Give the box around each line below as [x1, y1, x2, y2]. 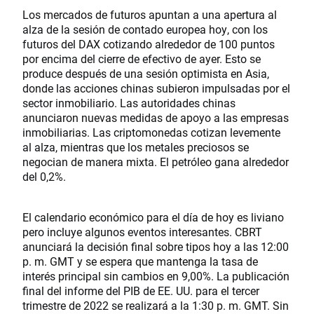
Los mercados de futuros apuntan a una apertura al [22, 7, 277, 22]
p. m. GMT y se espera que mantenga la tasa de [22, 254, 258, 269]
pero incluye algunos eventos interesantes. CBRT [22, 224, 262, 240]
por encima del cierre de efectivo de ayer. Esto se [22, 51, 261, 67]
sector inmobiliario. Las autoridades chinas [22, 95, 235, 111]
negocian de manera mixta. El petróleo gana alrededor [22, 154, 289, 170]
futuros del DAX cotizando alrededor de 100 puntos [22, 36, 275, 52]
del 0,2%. [22, 169, 66, 184]
